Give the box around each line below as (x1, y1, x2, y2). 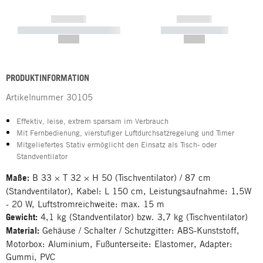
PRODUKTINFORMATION (6, 72, 89, 83)
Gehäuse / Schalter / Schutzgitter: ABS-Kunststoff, (39, 225, 240, 235)
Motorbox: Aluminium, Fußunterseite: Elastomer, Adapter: (6, 238, 232, 249)
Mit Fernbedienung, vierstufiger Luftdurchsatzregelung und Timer (16, 128, 234, 137)
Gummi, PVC (6, 251, 55, 262)
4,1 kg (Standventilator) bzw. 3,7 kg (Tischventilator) (38, 211, 248, 222)
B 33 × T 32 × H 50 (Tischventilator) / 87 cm (29, 172, 211, 183)
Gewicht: (6, 211, 38, 222)
